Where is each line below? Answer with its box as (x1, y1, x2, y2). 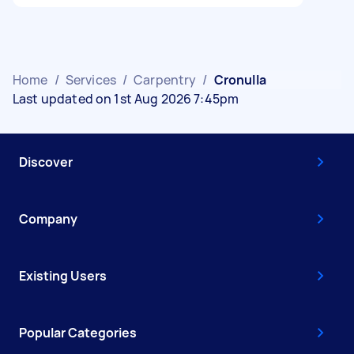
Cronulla (213, 70, 266, 88)
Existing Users (19, 266, 107, 284)
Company (19, 209, 77, 228)
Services (65, 70, 116, 88)
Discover (19, 153, 73, 171)
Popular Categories (19, 323, 137, 341)
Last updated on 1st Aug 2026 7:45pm (13, 89, 239, 107)
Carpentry (134, 70, 197, 88)
